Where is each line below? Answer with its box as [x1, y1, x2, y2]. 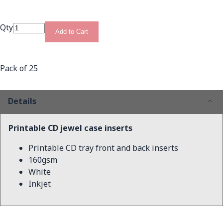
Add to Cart [55, 28, 88, 35]
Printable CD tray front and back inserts [28, 142, 178, 153]
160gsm [28, 154, 57, 165]
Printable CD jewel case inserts [8, 122, 132, 133]
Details [8, 96, 36, 107]
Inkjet [28, 178, 51, 189]
